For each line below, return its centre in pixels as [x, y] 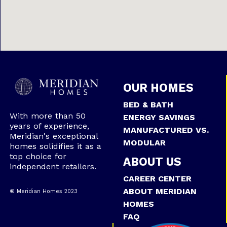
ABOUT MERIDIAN [160, 191]
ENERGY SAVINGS [159, 117]
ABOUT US [152, 161]
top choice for [38, 156]
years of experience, [49, 126]
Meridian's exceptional [53, 136]
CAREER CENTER [157, 178]
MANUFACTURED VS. [166, 130]
